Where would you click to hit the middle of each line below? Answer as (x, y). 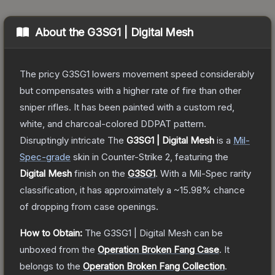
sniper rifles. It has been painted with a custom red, (127, 107)
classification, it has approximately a (97, 190)
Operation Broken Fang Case (158, 249)
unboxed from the (57, 249)
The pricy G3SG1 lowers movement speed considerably (137, 74)
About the (61, 32)
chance (228, 190)
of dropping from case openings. (89, 206)
